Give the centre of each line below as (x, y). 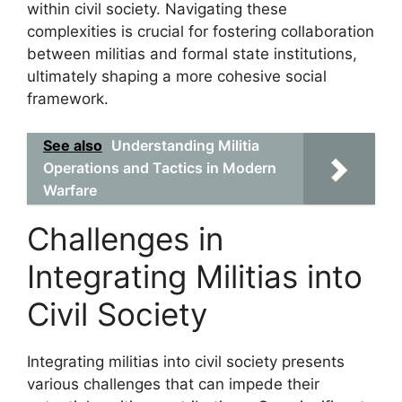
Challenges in (125, 239)
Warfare (70, 190)
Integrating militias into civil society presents (186, 362)
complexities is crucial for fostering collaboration (201, 31)
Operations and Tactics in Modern (160, 168)
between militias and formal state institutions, (192, 53)
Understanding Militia (185, 145)
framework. (68, 98)
